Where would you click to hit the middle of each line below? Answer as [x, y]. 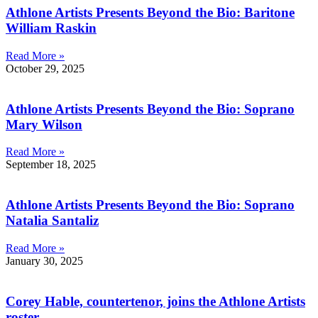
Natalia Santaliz [52, 221]
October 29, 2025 [45, 68]
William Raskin [51, 28]
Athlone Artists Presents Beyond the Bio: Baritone [150, 13]
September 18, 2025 [51, 165]
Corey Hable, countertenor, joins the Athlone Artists [155, 301]
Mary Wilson [44, 124]
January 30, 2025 [44, 261]
